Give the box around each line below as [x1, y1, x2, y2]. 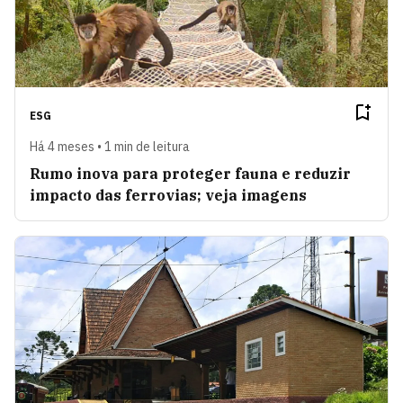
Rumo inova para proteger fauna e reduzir [30, 165, 351, 184]
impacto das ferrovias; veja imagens [30, 186, 307, 205]
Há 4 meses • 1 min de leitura [30, 139, 190, 156]
